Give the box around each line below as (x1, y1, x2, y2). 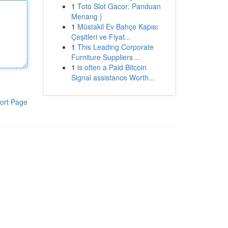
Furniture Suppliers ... (71, 52, 141, 62)
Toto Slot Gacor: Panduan (77, 1, 161, 11)
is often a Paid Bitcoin (77, 62, 147, 72)
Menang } (71, 11, 102, 21)
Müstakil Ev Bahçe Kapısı (77, 21, 158, 32)
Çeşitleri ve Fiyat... (71, 32, 131, 42)
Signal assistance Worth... (71, 72, 155, 82)
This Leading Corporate (77, 42, 154, 52)
